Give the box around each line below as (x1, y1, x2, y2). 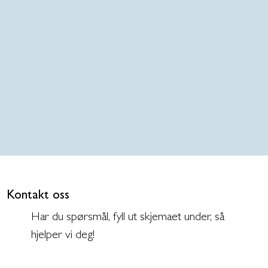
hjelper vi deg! (31, 230, 95, 242)
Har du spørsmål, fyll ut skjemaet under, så (31, 212, 225, 224)
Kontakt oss (6, 190, 69, 203)
